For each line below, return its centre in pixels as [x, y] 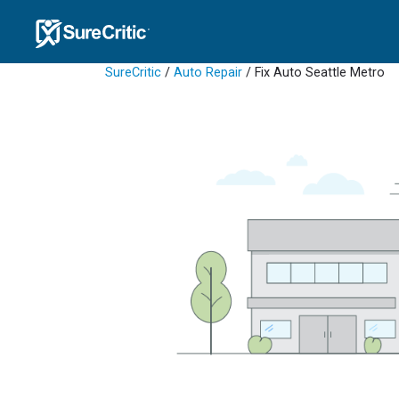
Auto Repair [208, 73]
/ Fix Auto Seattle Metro [315, 73]
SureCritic [133, 73]
